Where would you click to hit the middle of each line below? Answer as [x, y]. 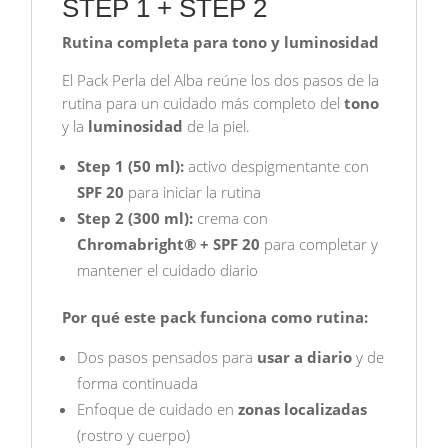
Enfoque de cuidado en [158, 409]
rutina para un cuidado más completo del [203, 103]
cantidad [60, 91]
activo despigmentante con [277, 166]
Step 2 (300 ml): [135, 218]
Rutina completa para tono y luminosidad [221, 42]
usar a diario [305, 357]
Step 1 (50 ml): [131, 166]
